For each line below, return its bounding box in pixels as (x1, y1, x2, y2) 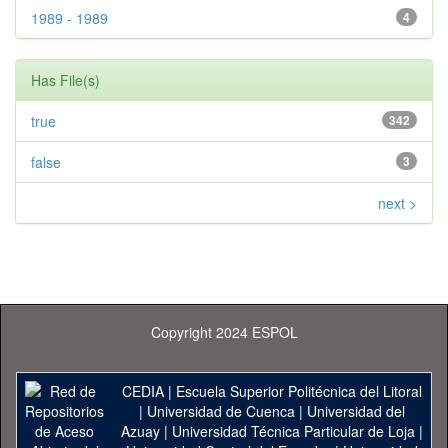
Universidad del (306, 401, 405, 421)
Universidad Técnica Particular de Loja (171, 421, 415, 441)
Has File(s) (31, 70, 100, 90)
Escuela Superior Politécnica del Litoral (175, 381, 422, 401)
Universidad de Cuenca (146, 401, 295, 421)
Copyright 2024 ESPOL (150, 322, 298, 342)
